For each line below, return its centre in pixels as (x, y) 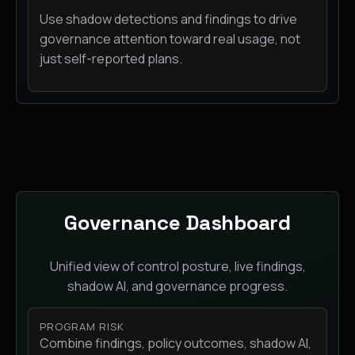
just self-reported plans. (111, 59)
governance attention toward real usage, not (170, 39)
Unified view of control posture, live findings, (177, 267)
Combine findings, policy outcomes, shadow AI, (176, 344)
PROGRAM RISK (82, 327)
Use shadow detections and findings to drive (168, 19)
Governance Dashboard (177, 223)
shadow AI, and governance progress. (177, 286)
